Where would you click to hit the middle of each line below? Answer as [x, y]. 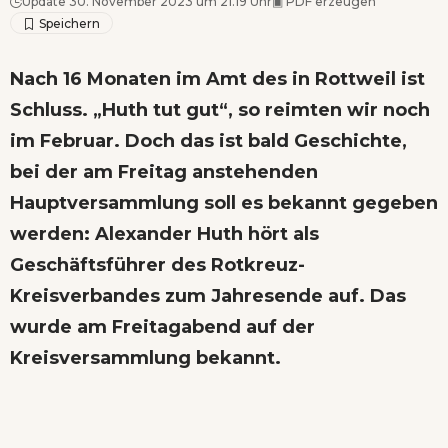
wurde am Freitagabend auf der [162, 326]
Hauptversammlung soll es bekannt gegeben [224, 202]
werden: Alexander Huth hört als [164, 233]
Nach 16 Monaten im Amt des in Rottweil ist [217, 78]
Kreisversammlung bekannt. [145, 357]
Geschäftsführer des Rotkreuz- [157, 264]
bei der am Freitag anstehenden [164, 171]
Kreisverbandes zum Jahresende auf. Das [208, 295]
